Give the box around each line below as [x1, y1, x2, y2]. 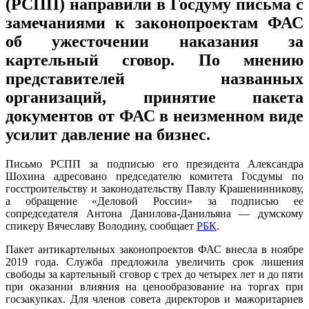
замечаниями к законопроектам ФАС [6, 13, 303, 32]
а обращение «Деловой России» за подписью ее [6, 195, 303, 207]
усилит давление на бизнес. [6, 125, 210, 143]
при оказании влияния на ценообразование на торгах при [6, 280, 303, 292]
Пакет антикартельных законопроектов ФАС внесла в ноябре [6, 243, 303, 255]
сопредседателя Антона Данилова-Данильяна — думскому [6, 207, 303, 219]
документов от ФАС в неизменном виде [6, 106, 303, 125]
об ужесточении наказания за [6, 32, 303, 50]
